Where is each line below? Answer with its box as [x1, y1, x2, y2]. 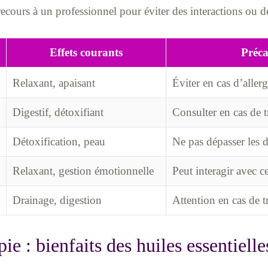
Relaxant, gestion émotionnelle [12, 164, 154, 177]
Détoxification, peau [12, 135, 105, 148]
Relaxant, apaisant [12, 76, 95, 89]
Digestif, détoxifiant [12, 105, 103, 118]
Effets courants [50, 45, 123, 59]
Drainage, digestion [12, 193, 102, 206]
